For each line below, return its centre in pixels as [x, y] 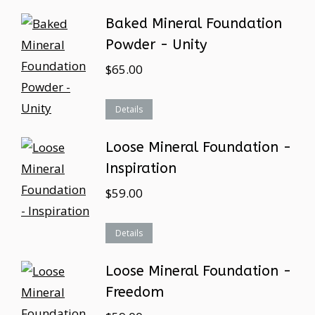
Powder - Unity [156, 45]
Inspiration [141, 168]
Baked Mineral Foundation [194, 24]
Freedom [135, 292]
